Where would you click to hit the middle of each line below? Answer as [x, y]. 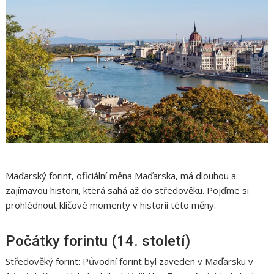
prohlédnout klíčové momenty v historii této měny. [111, 205]
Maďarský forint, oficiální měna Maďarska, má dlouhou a [121, 176]
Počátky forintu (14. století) [98, 241]
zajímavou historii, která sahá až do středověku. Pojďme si [128, 191]
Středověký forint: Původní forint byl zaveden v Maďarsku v [130, 261]
